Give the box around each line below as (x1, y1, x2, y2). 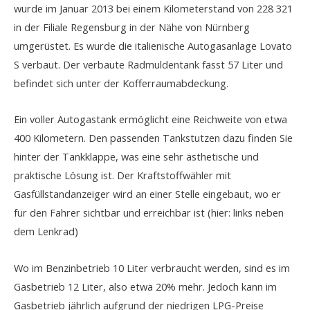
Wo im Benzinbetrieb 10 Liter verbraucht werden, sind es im (14, 260, 290, 275)
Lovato (259, 38, 292, 53)
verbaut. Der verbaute (19, 57, 127, 71)
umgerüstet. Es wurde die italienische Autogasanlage (14, 38, 259, 53)
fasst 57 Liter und (199, 57, 283, 71)
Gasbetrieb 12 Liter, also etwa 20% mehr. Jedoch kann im (14, 279, 277, 293)
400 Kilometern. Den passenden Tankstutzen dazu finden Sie (14, 131, 293, 145)
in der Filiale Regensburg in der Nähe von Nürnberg (14, 19, 250, 34)
